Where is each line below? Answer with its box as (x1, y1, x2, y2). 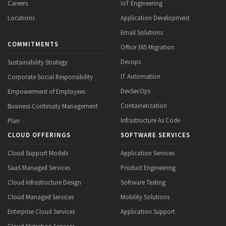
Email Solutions (121, 28, 163, 36)
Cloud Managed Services (8, 193, 74, 201)
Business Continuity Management (8, 101, 98, 110)
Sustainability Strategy (8, 58, 68, 66)
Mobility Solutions (121, 193, 169, 201)
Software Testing (121, 178, 165, 187)
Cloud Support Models (8, 149, 68, 157)
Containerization (121, 101, 167, 109)
